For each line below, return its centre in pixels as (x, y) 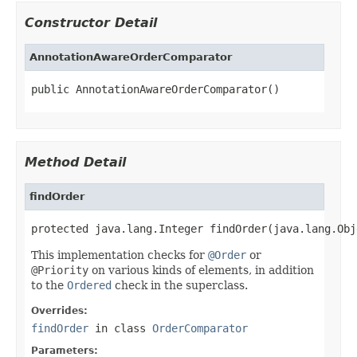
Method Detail (75, 162)
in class (120, 328)
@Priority (60, 270)
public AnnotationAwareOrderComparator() (155, 89)
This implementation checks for (120, 255)
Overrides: (59, 310)
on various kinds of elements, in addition (201, 270)
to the (49, 285)
